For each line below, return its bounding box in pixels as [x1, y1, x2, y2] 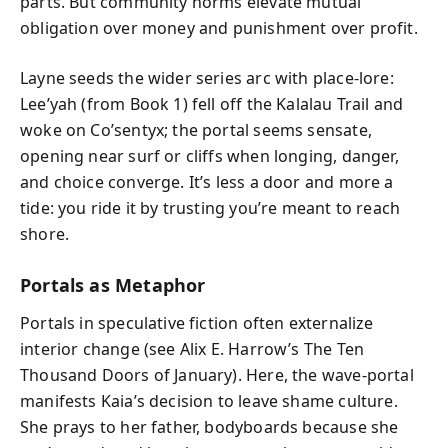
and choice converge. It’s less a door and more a [20, 170, 394, 193]
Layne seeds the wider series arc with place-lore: [20, 66, 394, 89]
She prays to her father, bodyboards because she [20, 416, 399, 438]
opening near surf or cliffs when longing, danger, [20, 144, 399, 167]
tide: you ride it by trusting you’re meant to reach [20, 196, 401, 219]
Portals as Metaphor [20, 272, 206, 297]
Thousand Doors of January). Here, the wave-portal [20, 364, 414, 386]
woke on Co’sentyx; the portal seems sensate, [20, 118, 372, 141]
